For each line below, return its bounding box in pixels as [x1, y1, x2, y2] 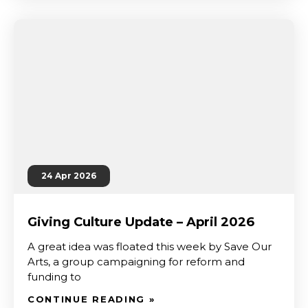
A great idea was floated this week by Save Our [27, 240, 272, 253]
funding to [27, 270, 81, 283]
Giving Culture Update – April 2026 [27, 214, 254, 230]
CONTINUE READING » [27, 294, 155, 305]
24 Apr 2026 [41, 170, 96, 181]
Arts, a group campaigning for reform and [27, 255, 245, 268]
